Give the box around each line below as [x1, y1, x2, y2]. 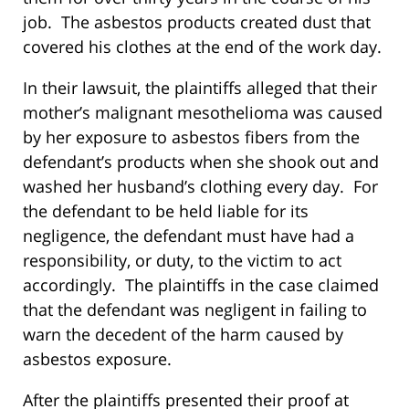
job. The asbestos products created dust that [23, 11, 371, 34]
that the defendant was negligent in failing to [23, 299, 367, 321]
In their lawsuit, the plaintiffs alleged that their [23, 77, 377, 100]
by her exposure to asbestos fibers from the [23, 126, 360, 149]
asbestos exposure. [23, 348, 172, 371]
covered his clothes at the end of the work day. [23, 36, 382, 58]
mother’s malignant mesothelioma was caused [23, 101, 383, 124]
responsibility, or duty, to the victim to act [23, 249, 341, 272]
